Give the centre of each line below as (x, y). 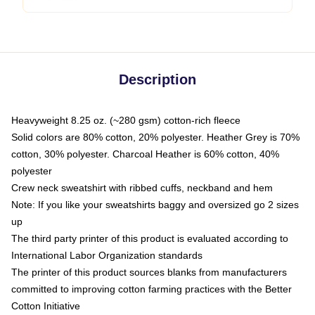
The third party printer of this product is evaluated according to (150, 238)
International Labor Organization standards (107, 255)
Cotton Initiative (46, 306)
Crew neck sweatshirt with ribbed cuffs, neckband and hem (142, 188)
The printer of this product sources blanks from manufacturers (149, 272)
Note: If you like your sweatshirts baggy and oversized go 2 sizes (155, 205)
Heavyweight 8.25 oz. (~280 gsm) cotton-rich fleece (126, 120)
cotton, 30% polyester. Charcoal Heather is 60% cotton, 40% (145, 154)
